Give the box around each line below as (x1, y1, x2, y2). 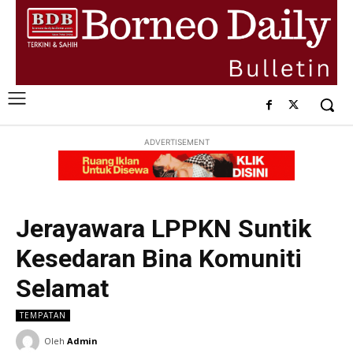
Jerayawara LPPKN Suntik (16, 213, 311, 243)
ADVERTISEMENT (143, 137, 210, 147)
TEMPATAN (20, 309, 66, 321)
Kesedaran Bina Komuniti (16, 243, 302, 273)
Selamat (16, 273, 109, 303)
